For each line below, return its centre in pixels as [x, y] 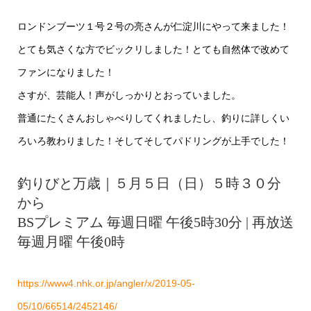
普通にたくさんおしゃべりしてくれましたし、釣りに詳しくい [153, 118]
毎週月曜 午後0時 [71, 242]
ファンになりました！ [66, 72]
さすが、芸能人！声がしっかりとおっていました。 [129, 95]
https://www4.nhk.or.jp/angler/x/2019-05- [106, 283]
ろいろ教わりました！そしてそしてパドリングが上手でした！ [153, 141]
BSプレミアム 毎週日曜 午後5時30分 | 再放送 [155, 222]
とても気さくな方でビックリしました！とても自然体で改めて [153, 49]
